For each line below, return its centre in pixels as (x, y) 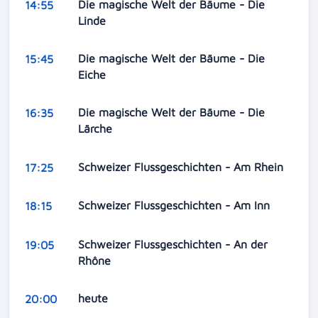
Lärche (97, 129)
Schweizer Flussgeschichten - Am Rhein (182, 166)
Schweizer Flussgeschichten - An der (172, 244)
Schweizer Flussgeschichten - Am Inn (175, 205)
